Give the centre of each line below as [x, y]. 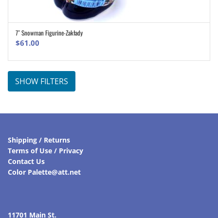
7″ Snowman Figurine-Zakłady [49, 32]
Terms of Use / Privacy [45, 150]
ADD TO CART [114, 34]
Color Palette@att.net [44, 172]
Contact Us [26, 161]
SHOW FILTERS [42, 81]
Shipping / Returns [39, 140]
